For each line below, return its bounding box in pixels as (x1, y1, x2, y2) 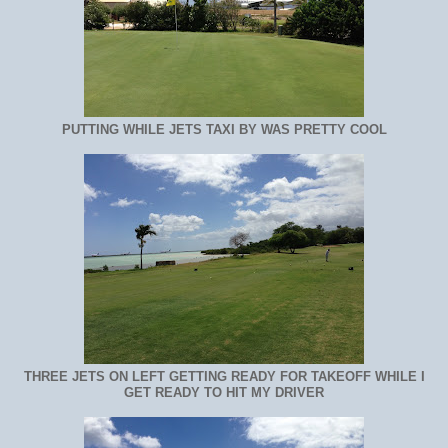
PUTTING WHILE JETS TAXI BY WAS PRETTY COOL (61, 123, 387, 138)
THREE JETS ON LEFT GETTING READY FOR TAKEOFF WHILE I (23, 370, 425, 385)
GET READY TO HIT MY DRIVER (124, 386, 324, 401)
